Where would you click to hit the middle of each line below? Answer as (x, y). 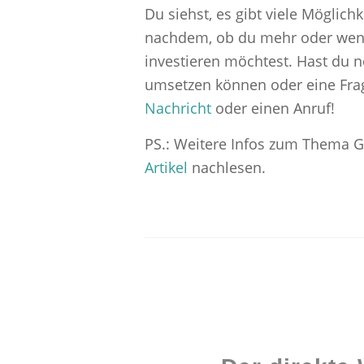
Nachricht (178, 108)
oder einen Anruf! (273, 108)
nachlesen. (228, 167)
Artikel (168, 167)
